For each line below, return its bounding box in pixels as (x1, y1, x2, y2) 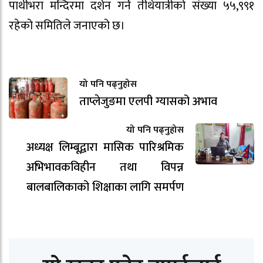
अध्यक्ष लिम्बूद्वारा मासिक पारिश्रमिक (26, 137, 184, 157)
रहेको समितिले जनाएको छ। (9, 15, 125, 36)
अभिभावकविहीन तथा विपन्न (26, 157, 184, 177)
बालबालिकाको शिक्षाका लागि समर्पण (26, 177, 184, 197)
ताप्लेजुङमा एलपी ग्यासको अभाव (79, 91, 217, 112)
